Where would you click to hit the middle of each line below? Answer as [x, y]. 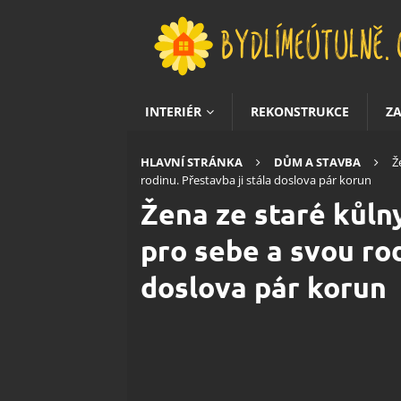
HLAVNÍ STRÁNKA [192, 162]
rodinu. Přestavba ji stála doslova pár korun [256, 180]
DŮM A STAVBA [317, 162]
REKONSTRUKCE [300, 111]
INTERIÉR [173, 111]
